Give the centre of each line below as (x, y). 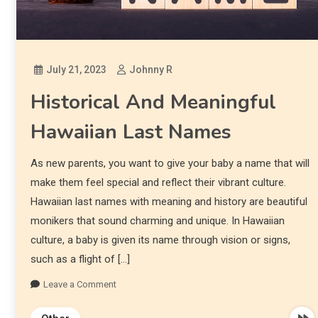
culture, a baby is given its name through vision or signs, (160, 240)
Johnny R (150, 70)
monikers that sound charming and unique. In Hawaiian (157, 221)
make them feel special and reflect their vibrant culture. (158, 183)
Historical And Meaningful (153, 103)
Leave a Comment (79, 285)
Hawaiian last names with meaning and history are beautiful (169, 202)
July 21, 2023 (76, 70)
